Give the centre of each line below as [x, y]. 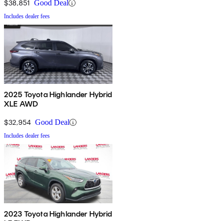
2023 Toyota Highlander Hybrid [58, 214]
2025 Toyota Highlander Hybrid [58, 95]
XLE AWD [21, 104]
